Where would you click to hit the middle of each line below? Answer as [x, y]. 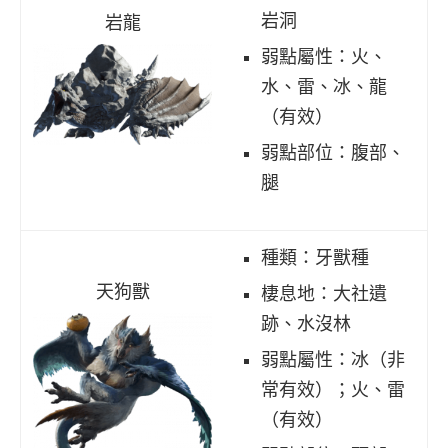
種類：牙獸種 [315, 257]
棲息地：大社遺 [324, 293]
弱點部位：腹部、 [333, 152]
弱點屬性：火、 [324, 56]
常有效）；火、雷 [333, 389]
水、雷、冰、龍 [324, 86]
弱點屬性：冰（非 [333, 359]
